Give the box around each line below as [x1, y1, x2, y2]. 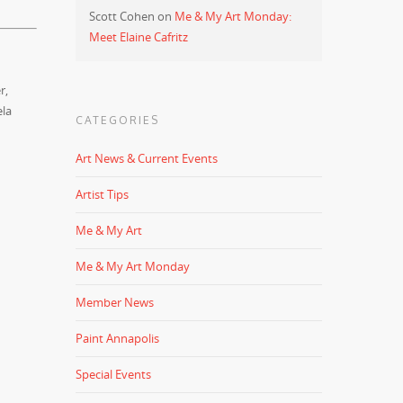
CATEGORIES [76, 113, 160, 127]
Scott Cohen [89, 8, 156, 24]
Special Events [76, 366, 152, 382]
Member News [76, 294, 155, 310]
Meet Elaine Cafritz [89, 29, 189, 45]
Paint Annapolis [76, 330, 160, 346]
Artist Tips [76, 186, 130, 202]
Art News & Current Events [76, 150, 219, 166]
